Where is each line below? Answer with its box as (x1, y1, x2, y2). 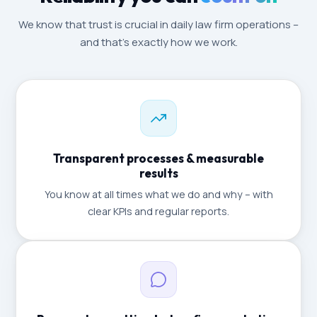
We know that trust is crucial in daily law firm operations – (18, 17, 299, 32)
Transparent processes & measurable (53, 151, 264, 166)
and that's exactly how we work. (79, 35, 238, 50)
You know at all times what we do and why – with (44, 188, 273, 201)
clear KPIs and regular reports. (88, 204, 229, 218)
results (139, 166, 178, 180)
